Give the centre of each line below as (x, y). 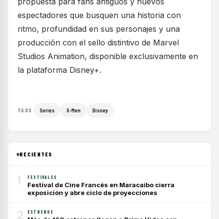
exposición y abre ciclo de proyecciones (92, 193)
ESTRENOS (41, 212)
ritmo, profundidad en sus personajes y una (99, 29)
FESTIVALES (42, 177)
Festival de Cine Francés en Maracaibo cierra (101, 185)
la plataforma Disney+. (59, 70)
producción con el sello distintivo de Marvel (98, 43)
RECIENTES (36, 154)
